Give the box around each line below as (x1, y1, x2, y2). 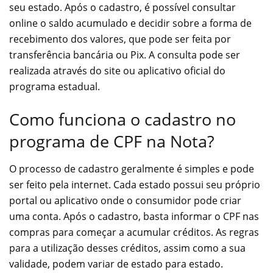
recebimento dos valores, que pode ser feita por (9, 32, 231, 46)
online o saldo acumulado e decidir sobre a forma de (9, 16, 252, 30)
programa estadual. (9, 80, 100, 94)
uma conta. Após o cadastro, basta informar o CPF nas (9, 209, 259, 223)
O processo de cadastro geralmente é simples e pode (9, 161, 254, 175)
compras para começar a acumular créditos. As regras (9, 225, 259, 239)
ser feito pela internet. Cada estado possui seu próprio (9, 177, 260, 191)
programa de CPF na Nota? (9, 129, 214, 152)
